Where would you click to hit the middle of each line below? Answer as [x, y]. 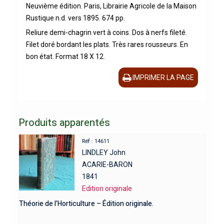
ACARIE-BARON [107, 165]
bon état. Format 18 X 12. [65, 57]
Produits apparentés [64, 123]
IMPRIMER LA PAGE [163, 78]
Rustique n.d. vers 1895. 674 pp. [75, 18]
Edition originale [107, 189]
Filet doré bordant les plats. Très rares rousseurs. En [107, 45]
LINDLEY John [104, 153]
